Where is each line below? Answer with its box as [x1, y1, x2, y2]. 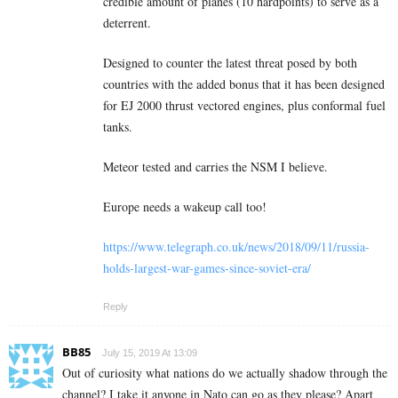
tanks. [103, 118, 132, 136]
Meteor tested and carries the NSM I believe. [103, 158, 328, 176]
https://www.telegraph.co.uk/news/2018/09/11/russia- [103, 238, 370, 256]
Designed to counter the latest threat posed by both [103, 54, 357, 72]
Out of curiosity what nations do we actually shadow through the [62, 364, 387, 382]
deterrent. [103, 14, 151, 32]
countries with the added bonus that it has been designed [103, 76, 385, 93]
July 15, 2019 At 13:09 [102, 347, 197, 359]
